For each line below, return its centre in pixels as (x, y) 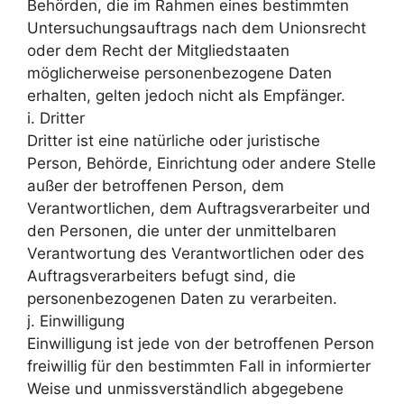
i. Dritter (56, 118)
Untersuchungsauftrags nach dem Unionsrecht (197, 28)
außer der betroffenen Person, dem (156, 185)
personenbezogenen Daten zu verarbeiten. (182, 298)
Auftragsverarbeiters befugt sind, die (161, 275)
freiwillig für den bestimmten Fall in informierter (199, 366)
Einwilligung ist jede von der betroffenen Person (201, 343)
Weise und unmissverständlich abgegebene (185, 388)
